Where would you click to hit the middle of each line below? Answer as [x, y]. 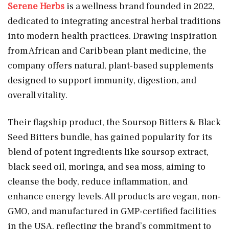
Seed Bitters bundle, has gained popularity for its [110, 137]
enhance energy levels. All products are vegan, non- [114, 196]
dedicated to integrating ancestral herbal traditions [114, 21]
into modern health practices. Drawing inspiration [112, 36]
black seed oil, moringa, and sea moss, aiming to [107, 167]
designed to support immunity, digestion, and [102, 80]
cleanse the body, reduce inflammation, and [98, 181]
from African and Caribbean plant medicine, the [107, 51]
